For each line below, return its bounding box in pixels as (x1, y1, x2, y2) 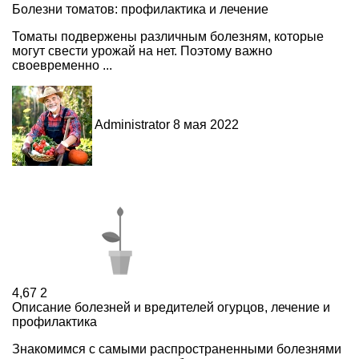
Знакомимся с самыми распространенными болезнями (12, 341, 341, 356)
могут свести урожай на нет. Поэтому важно (12, 43, 272, 58)
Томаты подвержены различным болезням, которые (12, 29, 324, 43)
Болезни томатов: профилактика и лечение (12, 2, 268, 16)
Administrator (95, 117, 170, 131)
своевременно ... (12, 58, 112, 72)
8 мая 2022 (173, 117, 239, 131)
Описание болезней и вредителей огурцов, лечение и (12, 300, 330, 314)
